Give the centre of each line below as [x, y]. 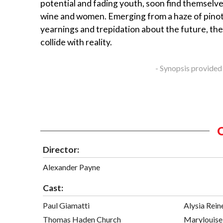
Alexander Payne [71, 167]
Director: [61, 149]
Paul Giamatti [66, 205]
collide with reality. [76, 42]
